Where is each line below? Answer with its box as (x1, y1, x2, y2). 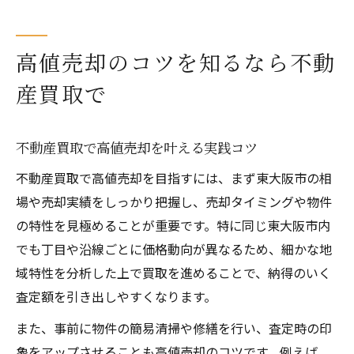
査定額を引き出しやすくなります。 (16, 286, 217, 306)
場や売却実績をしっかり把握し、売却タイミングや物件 (16, 191, 332, 211)
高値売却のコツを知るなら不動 (16, 46, 337, 77)
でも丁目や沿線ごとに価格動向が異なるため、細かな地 (16, 239, 332, 258)
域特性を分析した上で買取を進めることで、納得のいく (16, 262, 331, 282)
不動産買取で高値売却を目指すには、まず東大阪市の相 (16, 168, 332, 187)
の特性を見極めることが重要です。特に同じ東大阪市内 (16, 215, 330, 235)
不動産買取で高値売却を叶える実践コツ (16, 137, 258, 157)
